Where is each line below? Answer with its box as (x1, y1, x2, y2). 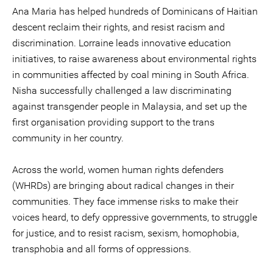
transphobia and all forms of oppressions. (12, 243, 191, 255)
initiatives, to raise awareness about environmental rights (12, 53, 257, 65)
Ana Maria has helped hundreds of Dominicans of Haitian (12, 5, 258, 17)
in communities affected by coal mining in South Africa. (12, 69, 249, 80)
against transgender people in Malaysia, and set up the (12, 101, 247, 112)
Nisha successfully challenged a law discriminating (12, 85, 232, 96)
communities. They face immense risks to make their (12, 196, 238, 207)
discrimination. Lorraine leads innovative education (12, 37, 231, 49)
